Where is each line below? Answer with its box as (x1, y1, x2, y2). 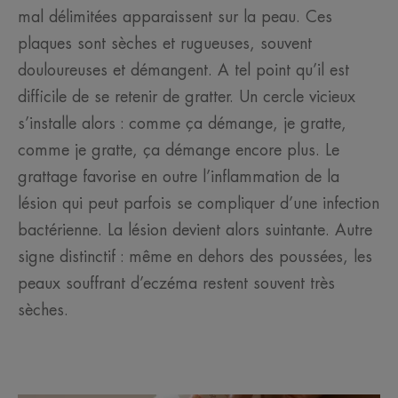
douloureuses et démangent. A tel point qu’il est (18, 62, 349, 79)
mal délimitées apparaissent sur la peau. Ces (18, 9, 332, 26)
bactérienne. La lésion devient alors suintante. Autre (18, 222, 372, 239)
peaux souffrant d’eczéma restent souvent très (18, 275, 335, 292)
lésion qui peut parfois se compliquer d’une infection (18, 195, 379, 212)
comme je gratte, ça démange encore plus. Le (18, 142, 339, 159)
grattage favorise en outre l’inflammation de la (18, 169, 339, 186)
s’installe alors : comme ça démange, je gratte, (18, 115, 346, 132)
